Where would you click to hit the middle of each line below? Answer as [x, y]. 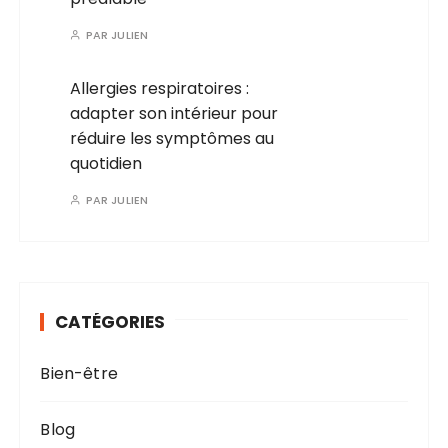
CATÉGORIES [110, 322]
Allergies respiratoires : [160, 89]
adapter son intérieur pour [174, 114]
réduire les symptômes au [172, 139]
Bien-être [79, 374]
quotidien [106, 164]
